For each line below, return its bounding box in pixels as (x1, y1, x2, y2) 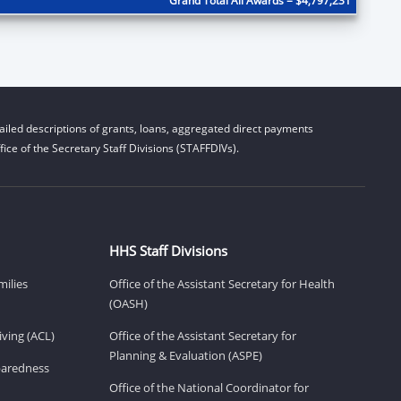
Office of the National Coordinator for (109, 379, 309, 396)
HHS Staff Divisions (109, 241, 227, 260)
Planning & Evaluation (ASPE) (109, 346, 262, 363)
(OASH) (109, 294, 148, 311)
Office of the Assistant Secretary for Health (109, 275, 335, 292)
